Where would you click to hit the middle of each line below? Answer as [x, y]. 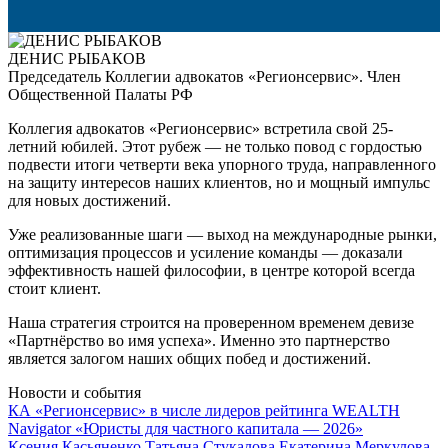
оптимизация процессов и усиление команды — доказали [205, 253]
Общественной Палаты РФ [100, 95]
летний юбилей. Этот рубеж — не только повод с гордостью [215, 147]
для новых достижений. [89, 201]
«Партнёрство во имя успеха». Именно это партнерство [199, 341]
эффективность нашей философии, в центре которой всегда [211, 271]
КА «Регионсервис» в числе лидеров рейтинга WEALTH [204, 411]
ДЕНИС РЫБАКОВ [77, 59]
